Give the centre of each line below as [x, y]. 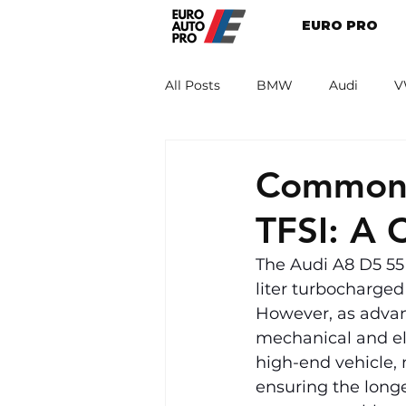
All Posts [193, 85]
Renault [226, 157]
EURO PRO [339, 25]
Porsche [312, 157]
